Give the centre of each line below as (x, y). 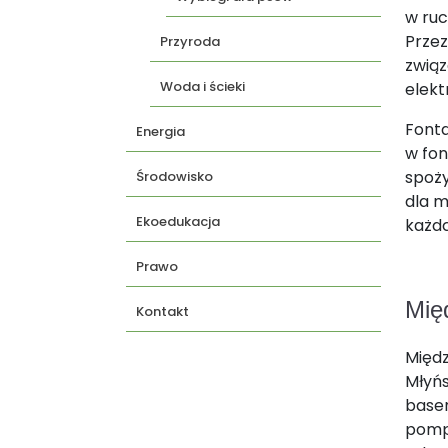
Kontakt (162, 311)
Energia (160, 131)
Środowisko (174, 176)
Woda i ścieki (202, 86)
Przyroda (190, 41)
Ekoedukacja (178, 221)
